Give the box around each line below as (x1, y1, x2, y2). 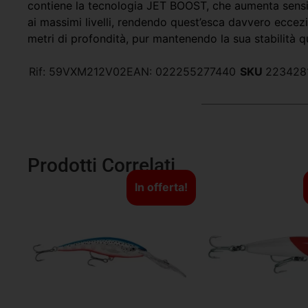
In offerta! (134, 180, 188, 195)
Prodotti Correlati (27, 154, 175, 177)
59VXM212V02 (48, 65, 126, 79)
